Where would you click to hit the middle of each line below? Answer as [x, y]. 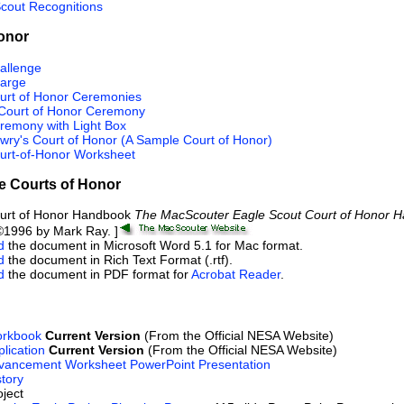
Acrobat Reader [236, 275]
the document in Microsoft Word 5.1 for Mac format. [154, 246]
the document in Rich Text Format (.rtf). [119, 260]
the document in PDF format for [98, 275]
